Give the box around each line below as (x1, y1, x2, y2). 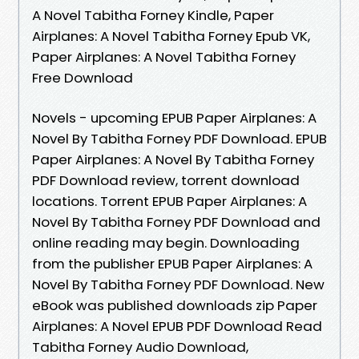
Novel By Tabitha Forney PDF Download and (32, 212, 321, 232)
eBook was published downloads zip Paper (32, 295, 317, 315)
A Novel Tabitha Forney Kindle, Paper (32, 5, 274, 25)
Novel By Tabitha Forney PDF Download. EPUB (32, 128, 327, 148)
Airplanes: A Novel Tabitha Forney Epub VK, (32, 26, 310, 46)
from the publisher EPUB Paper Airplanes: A (32, 253, 313, 273)
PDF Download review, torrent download (32, 170, 300, 190)
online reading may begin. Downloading (32, 232, 300, 252)
